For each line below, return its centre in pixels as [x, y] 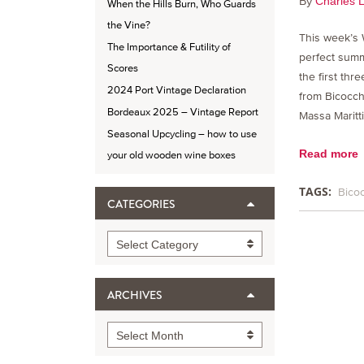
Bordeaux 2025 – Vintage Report [183, 112]
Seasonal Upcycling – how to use [182, 134]
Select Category [157, 245]
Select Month [150, 336]
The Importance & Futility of [169, 47]
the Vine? [129, 25]
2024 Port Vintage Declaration [177, 90]
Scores [123, 68]
